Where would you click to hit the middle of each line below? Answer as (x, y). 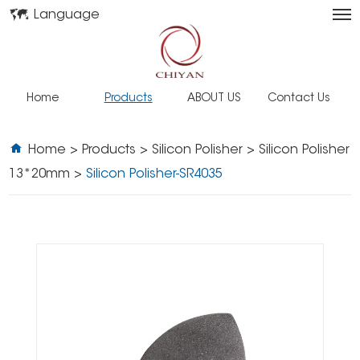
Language (67, 16)
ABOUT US (213, 99)
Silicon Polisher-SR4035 (155, 175)
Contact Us (299, 99)
